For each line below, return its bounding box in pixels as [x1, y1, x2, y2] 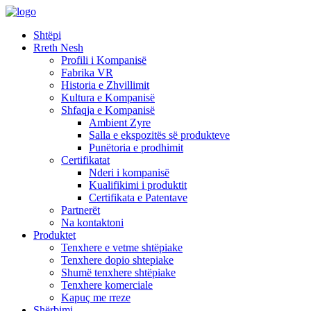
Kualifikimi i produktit [89, 179, 187, 191]
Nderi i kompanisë [89, 167, 169, 178]
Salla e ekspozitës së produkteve [89, 129, 230, 141]
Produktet [33, 229, 76, 241]
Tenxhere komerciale [61, 279, 153, 291]
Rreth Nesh [33, 42, 83, 53]
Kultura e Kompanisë [61, 92, 155, 103]
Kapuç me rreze [61, 292, 131, 303]
